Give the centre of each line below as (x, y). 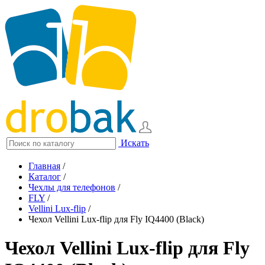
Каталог (45, 177)
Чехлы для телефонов (72, 187)
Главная (44, 166)
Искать (135, 143)
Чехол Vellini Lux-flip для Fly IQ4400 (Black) (116, 219)
